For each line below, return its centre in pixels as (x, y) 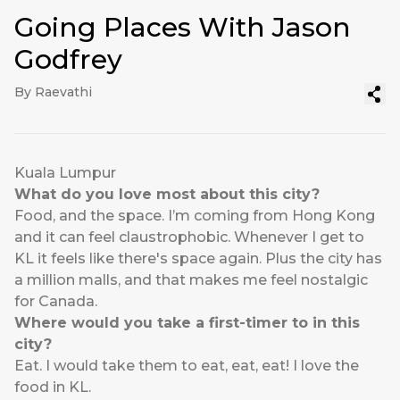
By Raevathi (53, 92)
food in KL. (53, 387)
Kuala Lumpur (65, 173)
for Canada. (56, 302)
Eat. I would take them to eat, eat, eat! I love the (187, 366)
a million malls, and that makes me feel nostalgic (191, 280)
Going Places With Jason (183, 28)
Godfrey (68, 60)
